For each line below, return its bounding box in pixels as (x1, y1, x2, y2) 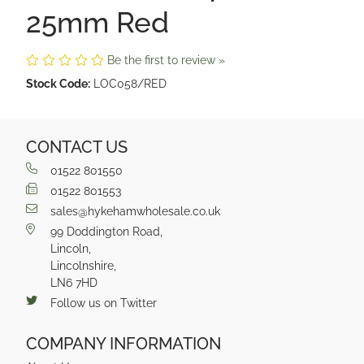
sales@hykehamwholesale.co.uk (50, 205, 220, 218)
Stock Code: (26, 77, 90, 90)
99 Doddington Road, (50, 225, 162, 238)
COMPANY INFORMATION (26, 335, 221, 353)
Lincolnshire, (50, 259, 116, 272)
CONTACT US (26, 138, 128, 157)
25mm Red (26, 6, 169, 39)
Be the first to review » (107, 54, 225, 67)
